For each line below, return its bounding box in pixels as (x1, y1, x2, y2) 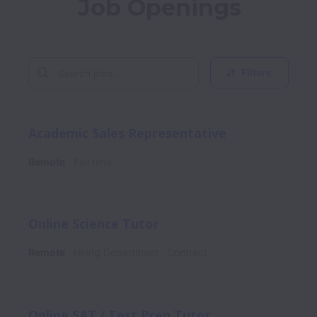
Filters (241, 67, 272, 79)
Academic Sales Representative (28, 124, 226, 142)
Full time (74, 155, 112, 168)
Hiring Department (74, 246, 158, 259)
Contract (167, 246, 207, 259)
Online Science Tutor (28, 215, 159, 233)
